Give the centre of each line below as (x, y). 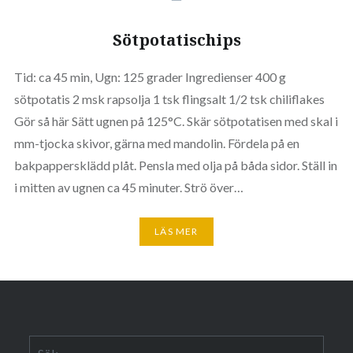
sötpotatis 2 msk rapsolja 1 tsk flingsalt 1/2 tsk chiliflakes (169, 98)
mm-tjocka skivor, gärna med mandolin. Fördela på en (156, 143)
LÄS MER (176, 232)
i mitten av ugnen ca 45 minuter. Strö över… (128, 187)
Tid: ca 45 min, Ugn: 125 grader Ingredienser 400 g (150, 76)
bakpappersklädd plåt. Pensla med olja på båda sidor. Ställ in (175, 165)
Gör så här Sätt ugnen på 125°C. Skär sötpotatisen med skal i (176, 121)
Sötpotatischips (176, 39)
